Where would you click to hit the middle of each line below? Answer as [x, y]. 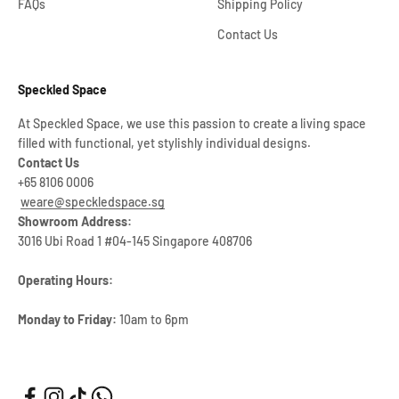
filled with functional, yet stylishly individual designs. [164, 143]
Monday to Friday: [67, 320]
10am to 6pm [153, 320]
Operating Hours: [65, 281]
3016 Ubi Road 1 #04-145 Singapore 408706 [135, 241]
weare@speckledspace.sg [93, 202]
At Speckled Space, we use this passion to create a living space [192, 124]
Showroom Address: [75, 222]
